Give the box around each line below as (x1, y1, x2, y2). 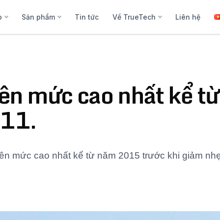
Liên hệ (175, 12, 200, 21)
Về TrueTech (112, 12, 156, 21)
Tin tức (74, 12, 99, 21)
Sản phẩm (21, 12, 55, 21)
